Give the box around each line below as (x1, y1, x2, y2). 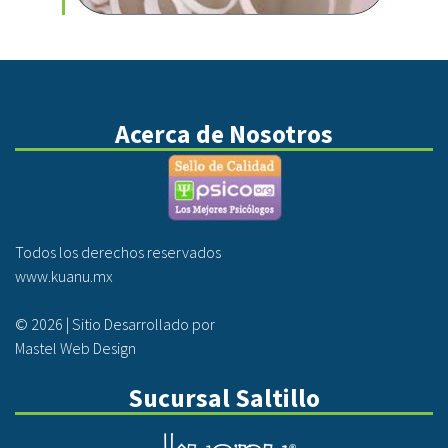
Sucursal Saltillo (128, 382, 320, 414)
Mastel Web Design (15, 338, 136, 358)
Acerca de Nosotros (115, 118, 333, 150)
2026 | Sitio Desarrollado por (31, 314, 215, 334)
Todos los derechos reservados (15, 242, 221, 262)
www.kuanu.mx (15, 266, 113, 286)
